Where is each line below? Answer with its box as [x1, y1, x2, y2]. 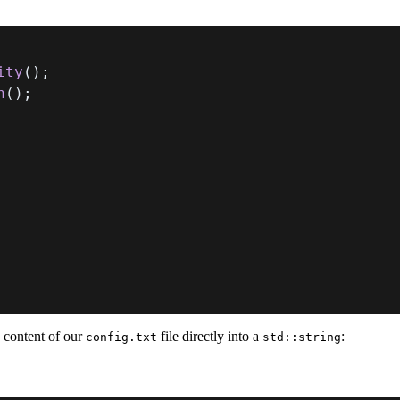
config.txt [86, 329, 157, 344]
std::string [262, 329, 341, 344]
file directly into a [157, 328, 262, 344]
